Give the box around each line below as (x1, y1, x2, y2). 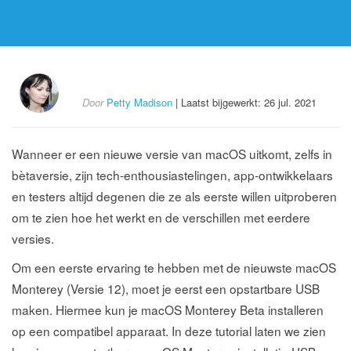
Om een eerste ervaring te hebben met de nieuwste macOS (12, 259, 336, 276)
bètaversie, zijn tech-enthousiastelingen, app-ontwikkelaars (12, 166, 333, 183)
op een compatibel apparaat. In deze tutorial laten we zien (12, 322, 326, 339)
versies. (12, 230, 54, 247)
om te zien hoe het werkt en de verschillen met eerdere (12, 208, 310, 226)
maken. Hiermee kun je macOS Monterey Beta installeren (12, 301, 324, 318)
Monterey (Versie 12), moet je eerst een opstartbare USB (12, 280, 320, 297)
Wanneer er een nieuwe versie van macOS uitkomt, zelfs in (12, 145, 332, 162)
